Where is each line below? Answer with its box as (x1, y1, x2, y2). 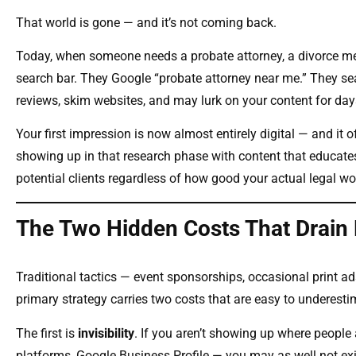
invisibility (78, 325, 134, 341)
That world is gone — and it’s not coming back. (16, 14, 277, 30)
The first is (16, 325, 78, 341)
